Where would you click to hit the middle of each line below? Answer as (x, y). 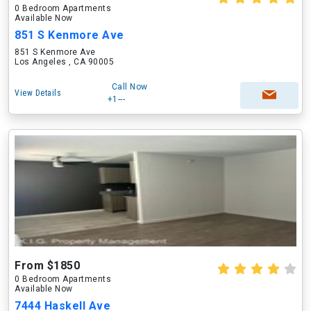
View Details (38, 93)
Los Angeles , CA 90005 (64, 62)
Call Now (129, 87)
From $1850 (47, 266)
